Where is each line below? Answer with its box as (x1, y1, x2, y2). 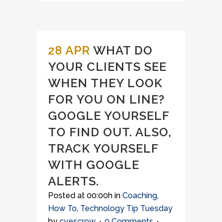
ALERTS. (48, 174, 99, 188)
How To (48, 204, 77, 213)
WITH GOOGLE (48, 158, 139, 172)
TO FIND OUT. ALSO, (48, 125, 171, 139)
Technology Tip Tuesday (80, 204, 172, 213)
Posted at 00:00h (48, 191, 112, 200)
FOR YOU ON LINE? (48, 92, 165, 107)
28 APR (48, 43, 90, 57)
